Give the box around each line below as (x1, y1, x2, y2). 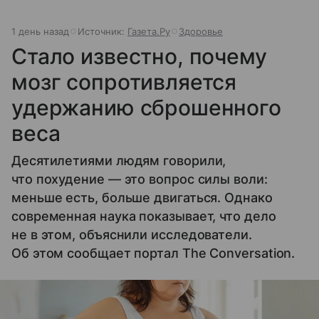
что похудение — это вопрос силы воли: (11, 171, 268, 187)
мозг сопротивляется (11, 68, 237, 95)
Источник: (78, 25, 127, 37)
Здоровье (179, 25, 223, 37)
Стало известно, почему (11, 43, 267, 69)
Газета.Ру (127, 25, 170, 37)
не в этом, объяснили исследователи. (11, 226, 252, 242)
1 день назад (11, 25, 69, 37)
